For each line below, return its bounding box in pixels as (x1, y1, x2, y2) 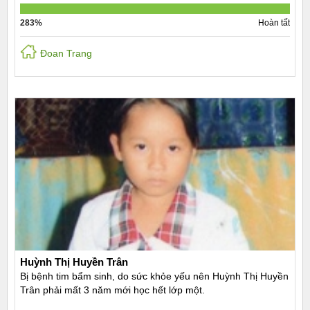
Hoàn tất (258, 18, 290, 28)
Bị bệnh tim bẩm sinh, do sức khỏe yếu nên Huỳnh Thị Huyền (20, 271, 289, 282)
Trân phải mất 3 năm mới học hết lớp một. (20, 284, 205, 296)
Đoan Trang (40, 48, 92, 59)
